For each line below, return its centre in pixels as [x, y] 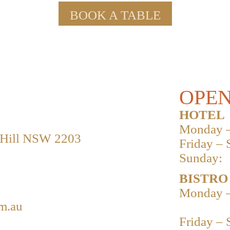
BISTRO [204, 178]
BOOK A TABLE [115, 15]
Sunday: [201, 158]
